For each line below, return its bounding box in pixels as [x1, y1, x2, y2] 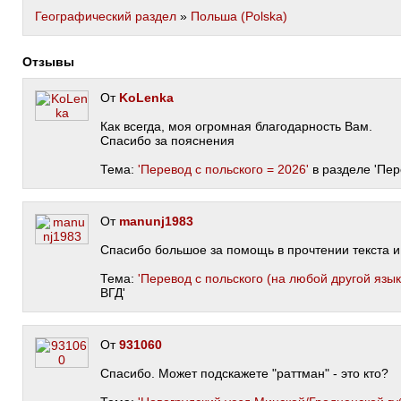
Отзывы [32, 55, 74, 69]
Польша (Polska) [191, 9, 287, 23]
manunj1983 [119, 214, 193, 228]
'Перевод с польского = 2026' [138, 162, 309, 176]
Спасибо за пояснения [100, 133, 235, 148]
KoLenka [119, 90, 174, 105]
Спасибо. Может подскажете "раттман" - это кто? [100, 366, 388, 380]
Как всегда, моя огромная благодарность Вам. [100, 119, 372, 133]
